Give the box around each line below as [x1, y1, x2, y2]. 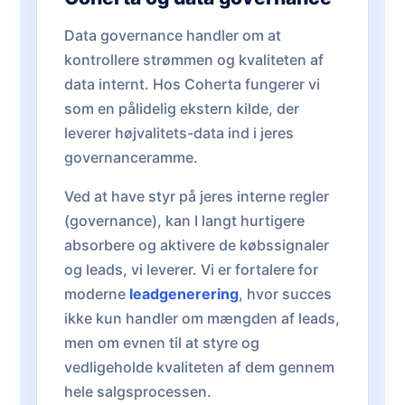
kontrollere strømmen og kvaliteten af [64, 51, 324, 69]
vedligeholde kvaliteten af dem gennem [64, 358, 334, 376]
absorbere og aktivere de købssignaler [64, 236, 329, 254]
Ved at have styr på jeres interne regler [64, 187, 329, 205]
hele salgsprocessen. [64, 382, 212, 400]
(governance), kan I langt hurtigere [64, 212, 305, 230]
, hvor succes [239, 285, 332, 303]
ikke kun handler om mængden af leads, [64, 309, 340, 327]
